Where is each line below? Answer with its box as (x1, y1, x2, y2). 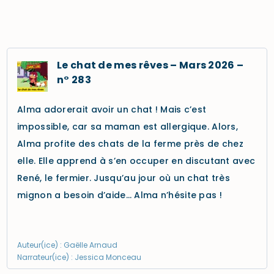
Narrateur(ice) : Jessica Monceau (17, 252, 141, 262)
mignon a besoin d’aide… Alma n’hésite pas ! (17, 189, 222, 201)
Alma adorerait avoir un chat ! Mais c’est (17, 103, 207, 116)
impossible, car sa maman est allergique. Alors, (17, 120, 239, 133)
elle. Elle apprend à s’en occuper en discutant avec (17, 155, 256, 167)
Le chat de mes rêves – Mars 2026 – (57, 58, 244, 72)
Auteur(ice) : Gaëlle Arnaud (17, 240, 117, 250)
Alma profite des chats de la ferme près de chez (17, 138, 244, 150)
